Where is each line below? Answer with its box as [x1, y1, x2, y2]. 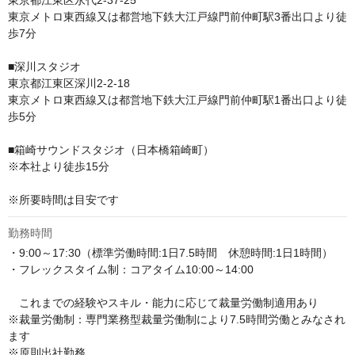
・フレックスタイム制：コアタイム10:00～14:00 [8, 263, 254, 277]
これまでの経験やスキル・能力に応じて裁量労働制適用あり [8, 296, 319, 310]
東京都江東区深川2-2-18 [8, 77, 130, 90]
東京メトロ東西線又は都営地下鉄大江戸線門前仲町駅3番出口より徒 [8, 10, 347, 24]
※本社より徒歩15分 [8, 160, 109, 174]
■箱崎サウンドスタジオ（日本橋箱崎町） [8, 143, 214, 157]
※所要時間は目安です [8, 193, 119, 207]
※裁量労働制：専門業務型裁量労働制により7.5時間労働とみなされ [8, 313, 345, 326]
